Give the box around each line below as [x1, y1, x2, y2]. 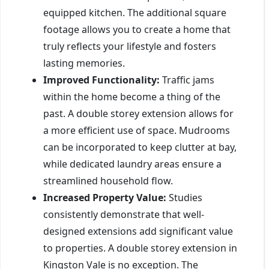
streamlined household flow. [43, 174, 173, 187]
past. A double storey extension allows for [43, 106, 234, 120]
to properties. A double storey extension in [43, 241, 237, 255]
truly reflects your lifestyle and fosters [43, 39, 216, 53]
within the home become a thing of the [43, 89, 220, 103]
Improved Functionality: [43, 73, 160, 86]
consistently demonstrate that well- [43, 207, 204, 221]
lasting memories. [43, 56, 125, 70]
